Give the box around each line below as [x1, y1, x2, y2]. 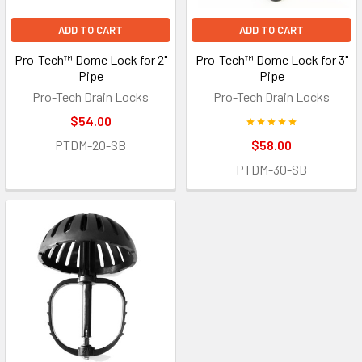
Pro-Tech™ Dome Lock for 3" [195, 52, 348, 68]
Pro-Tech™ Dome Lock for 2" [14, 52, 167, 68]
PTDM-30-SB [236, 162, 307, 178]
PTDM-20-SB [55, 137, 126, 154]
